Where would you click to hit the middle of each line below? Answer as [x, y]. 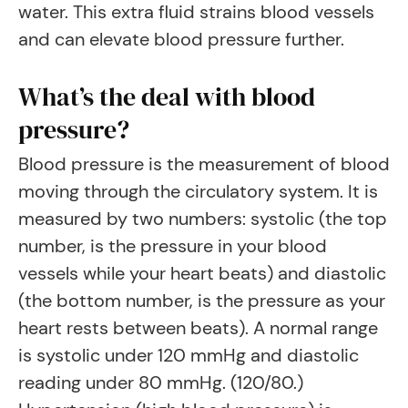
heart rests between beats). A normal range [198, 328]
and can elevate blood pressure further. [181, 39]
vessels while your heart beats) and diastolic [202, 273]
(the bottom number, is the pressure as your [202, 301]
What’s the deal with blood [167, 97]
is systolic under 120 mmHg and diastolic [189, 355]
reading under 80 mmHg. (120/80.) [161, 382]
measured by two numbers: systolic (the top [203, 219]
